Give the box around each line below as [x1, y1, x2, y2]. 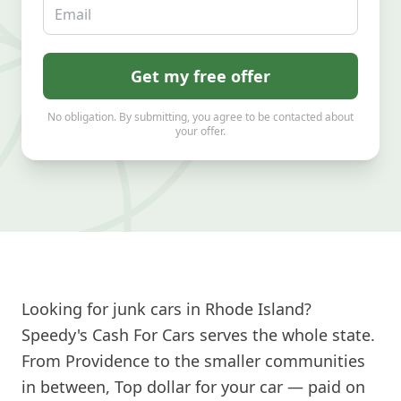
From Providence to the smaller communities [21, 350, 365, 371]
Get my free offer [131, 65, 270, 87]
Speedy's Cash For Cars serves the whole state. [21, 324, 375, 346]
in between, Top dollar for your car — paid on [21, 376, 365, 397]
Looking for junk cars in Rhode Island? [21, 298, 311, 320]
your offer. [175, 124, 226, 139]
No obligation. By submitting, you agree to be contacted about [47, 109, 354, 124]
